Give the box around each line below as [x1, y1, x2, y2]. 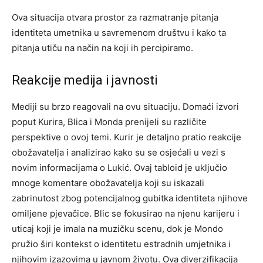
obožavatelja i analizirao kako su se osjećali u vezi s [12, 147, 225, 159]
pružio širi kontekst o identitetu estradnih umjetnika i [12, 238, 231, 250]
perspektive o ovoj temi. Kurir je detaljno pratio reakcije [12, 131, 241, 143]
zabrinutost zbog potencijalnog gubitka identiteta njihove [12, 193, 248, 204]
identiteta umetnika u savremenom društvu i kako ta [12, 27, 226, 39]
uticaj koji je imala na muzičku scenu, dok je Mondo [12, 223, 223, 235]
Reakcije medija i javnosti [12, 73, 157, 88]
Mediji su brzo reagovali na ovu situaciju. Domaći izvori [12, 101, 239, 113]
